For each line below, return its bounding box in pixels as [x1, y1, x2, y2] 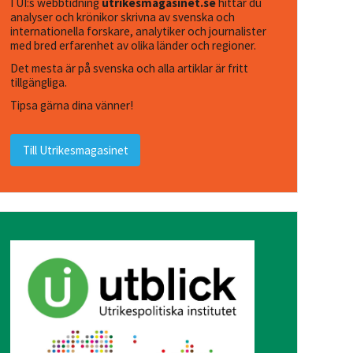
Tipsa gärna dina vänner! [10, 98, 134, 113]
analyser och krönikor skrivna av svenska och [10, 9, 236, 24]
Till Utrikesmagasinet [22, 142, 128, 158]
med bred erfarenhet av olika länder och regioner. [10, 37, 257, 53]
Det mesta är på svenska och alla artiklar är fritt [10, 60, 249, 76]
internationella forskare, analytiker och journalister [10, 23, 267, 39]
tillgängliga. [10, 74, 68, 90]
